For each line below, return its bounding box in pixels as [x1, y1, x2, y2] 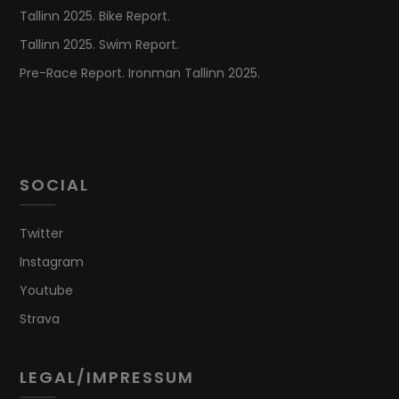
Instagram [20, 253, 85, 272]
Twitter [20, 224, 64, 243]
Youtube [20, 281, 74, 300]
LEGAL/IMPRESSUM [20, 366, 195, 389]
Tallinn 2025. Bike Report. [20, 7, 171, 26]
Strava [20, 310, 61, 329]
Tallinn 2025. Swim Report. [20, 36, 180, 54]
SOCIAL [20, 174, 90, 197]
